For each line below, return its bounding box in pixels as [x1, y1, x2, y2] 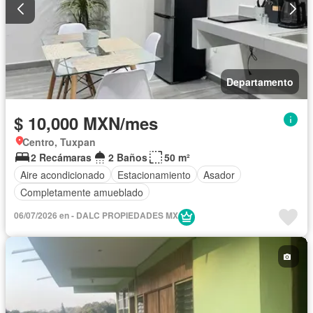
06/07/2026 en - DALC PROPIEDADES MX [14, 209, 178, 222]
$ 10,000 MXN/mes [14, 111, 158, 136]
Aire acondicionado [20, 167, 105, 182]
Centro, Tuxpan [22, 135, 96, 150]
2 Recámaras [31, 150, 92, 165]
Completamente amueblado [20, 184, 143, 199]
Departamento [226, 75, 293, 89]
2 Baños [108, 150, 147, 165]
